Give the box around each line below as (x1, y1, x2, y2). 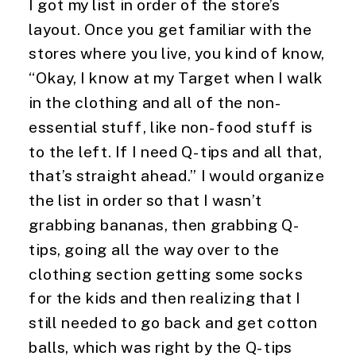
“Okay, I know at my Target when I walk (29, 68, 323, 87)
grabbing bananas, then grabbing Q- (29, 215, 300, 234)
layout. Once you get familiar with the (29, 19, 312, 38)
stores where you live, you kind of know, (29, 44, 325, 62)
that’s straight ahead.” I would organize (29, 166, 325, 184)
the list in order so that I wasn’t (29, 191, 263, 209)
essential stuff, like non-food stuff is (29, 117, 312, 136)
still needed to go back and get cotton (29, 313, 318, 331)
